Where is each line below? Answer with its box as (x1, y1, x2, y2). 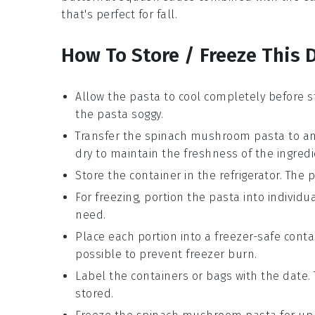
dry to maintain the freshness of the (75, 147, 277, 160)
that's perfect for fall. (61, 8, 177, 21)
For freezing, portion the (75, 191, 209, 204)
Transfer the (75, 129, 145, 143)
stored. (75, 287, 114, 300)
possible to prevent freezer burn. (75, 247, 257, 261)
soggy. (128, 108, 163, 121)
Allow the (75, 90, 129, 103)
